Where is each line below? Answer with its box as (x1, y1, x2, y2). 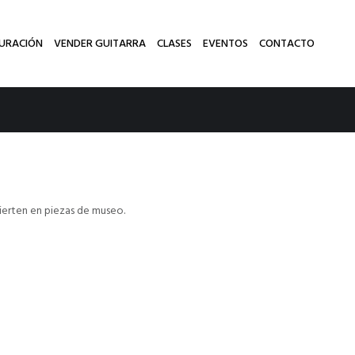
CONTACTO (258, 34, 315, 53)
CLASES (156, 34, 192, 53)
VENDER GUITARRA (53, 34, 146, 53)
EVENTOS (202, 34, 248, 53)
